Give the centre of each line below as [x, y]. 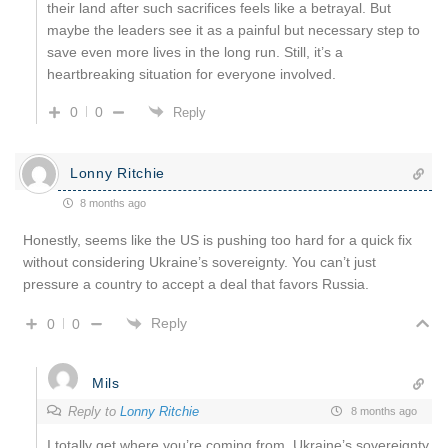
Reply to [94, 411]
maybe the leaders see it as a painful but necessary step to [233, 29]
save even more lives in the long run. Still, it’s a [195, 51]
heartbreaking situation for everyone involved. [191, 73]
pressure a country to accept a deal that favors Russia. [196, 283]
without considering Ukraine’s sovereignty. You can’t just [199, 261]
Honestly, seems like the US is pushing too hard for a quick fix [217, 239]
